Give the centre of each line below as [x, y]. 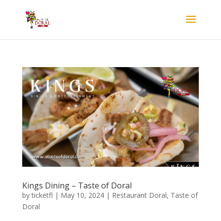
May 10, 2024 [82, 195]
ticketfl [42, 195]
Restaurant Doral [139, 195]
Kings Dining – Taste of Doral [77, 185]
